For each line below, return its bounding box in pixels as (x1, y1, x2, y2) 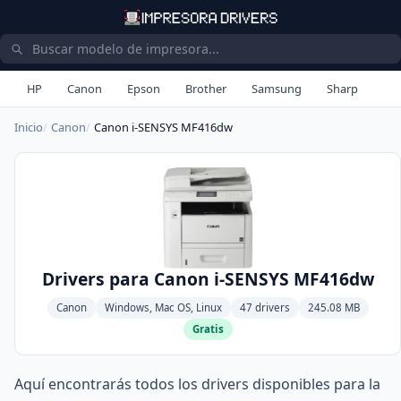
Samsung (252, 81, 302, 97)
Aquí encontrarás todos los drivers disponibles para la (14, 374, 380, 395)
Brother (185, 81, 226, 97)
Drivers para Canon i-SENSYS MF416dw (41, 267, 374, 292)
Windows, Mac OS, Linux (104, 301, 222, 315)
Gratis (192, 322, 224, 337)
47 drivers (239, 301, 290, 315)
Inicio (14, 119, 43, 135)
